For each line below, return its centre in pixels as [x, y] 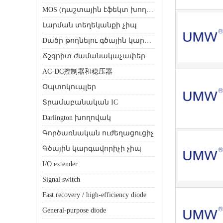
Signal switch [61, 179]
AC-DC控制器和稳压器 [77, 71]
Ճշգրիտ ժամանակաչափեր [94, 56]
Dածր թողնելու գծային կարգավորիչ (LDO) [148, 41]
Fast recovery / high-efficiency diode [94, 195]
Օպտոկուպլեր [69, 87]
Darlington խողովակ [77, 118]
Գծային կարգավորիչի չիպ [92, 149]
